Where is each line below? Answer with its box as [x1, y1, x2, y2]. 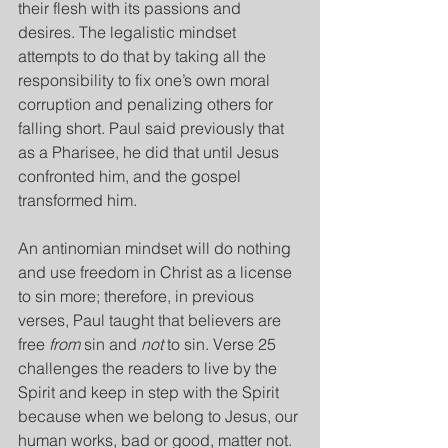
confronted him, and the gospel [18, 166, 245, 186]
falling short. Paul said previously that [18, 118, 288, 138]
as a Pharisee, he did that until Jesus [18, 142, 283, 162]
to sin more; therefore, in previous [18, 286, 258, 306]
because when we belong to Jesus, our [18, 406, 302, 426]
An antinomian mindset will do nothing [18, 238, 295, 258]
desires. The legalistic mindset [18, 22, 240, 42]
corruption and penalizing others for [18, 94, 277, 114]
